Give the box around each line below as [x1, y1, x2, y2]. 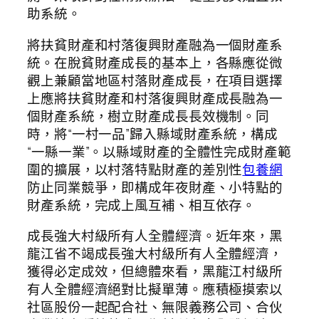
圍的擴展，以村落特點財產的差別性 [27, 159, 243, 179]
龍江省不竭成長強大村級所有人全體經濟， [27, 244, 283, 263]
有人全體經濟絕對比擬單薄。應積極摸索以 [27, 280, 283, 299]
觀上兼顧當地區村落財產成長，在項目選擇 [27, 70, 283, 90]
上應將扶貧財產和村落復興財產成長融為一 [27, 88, 283, 108]
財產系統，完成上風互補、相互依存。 [27, 195, 256, 214]
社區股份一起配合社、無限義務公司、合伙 [27, 298, 283, 317]
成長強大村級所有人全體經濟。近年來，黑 [27, 226, 283, 246]
